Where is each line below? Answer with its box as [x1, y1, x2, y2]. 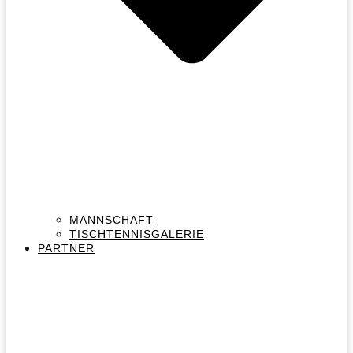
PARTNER [38, 241, 95, 255]
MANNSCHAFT [69, 213, 154, 226]
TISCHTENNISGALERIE [69, 227, 204, 240]
